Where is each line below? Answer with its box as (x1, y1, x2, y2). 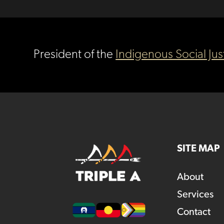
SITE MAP (176, 143, 220, 154)
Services (176, 189, 213, 200)
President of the (33, 48, 116, 61)
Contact (176, 207, 210, 217)
